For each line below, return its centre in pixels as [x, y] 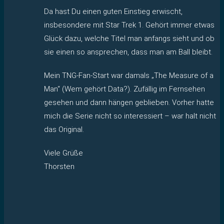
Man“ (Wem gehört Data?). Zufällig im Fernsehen [124, 89]
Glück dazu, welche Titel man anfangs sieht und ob [129, 38]
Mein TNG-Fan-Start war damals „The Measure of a [129, 75]
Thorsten [59, 166]
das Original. [64, 129]
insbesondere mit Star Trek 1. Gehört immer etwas [129, 25]
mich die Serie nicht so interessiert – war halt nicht [130, 116]
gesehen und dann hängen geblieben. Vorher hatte [129, 102]
